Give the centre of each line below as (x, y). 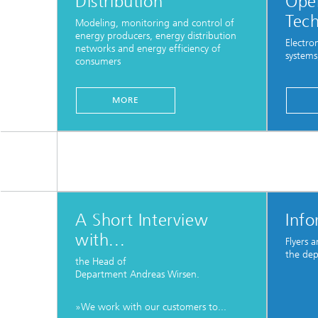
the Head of (101, 261)
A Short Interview (142, 220)
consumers (98, 61)
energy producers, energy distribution (156, 35)
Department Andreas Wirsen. (137, 274)
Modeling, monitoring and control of (155, 23)
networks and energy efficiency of (148, 48)
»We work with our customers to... (151, 307)
